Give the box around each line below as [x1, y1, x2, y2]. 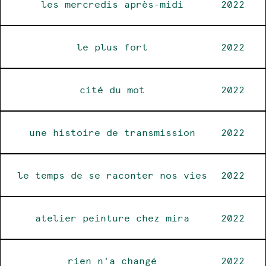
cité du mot [80, 83, 145, 96]
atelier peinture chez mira [35, 211, 190, 224]
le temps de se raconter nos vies [17, 168, 208, 182]
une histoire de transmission [29, 125, 196, 139]
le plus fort [77, 40, 148, 53]
